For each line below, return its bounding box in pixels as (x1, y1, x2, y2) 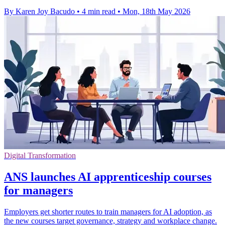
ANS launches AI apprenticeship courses (4, 170, 211, 184)
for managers (4, 184, 73, 197)
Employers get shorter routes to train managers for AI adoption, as (4, 207, 212, 216)
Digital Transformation (4, 151, 76, 160)
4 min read (82, 7, 116, 16)
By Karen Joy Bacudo (4, 7, 75, 16)
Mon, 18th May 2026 (123, 7, 190, 16)
